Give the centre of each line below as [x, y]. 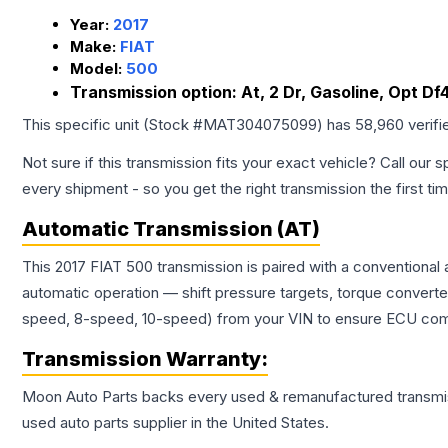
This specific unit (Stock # [112, 125]
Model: [98, 69]
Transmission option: [155, 92]
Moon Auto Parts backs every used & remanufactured [209, 397]
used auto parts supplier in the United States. [175, 423]
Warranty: [215, 359]
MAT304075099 [260, 125]
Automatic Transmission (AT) [171, 229]
